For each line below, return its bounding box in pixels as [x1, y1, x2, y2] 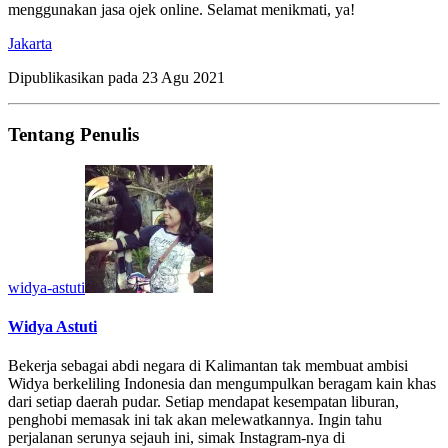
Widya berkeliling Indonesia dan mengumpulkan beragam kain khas [8, 375, 436, 393]
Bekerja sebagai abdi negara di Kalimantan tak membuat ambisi [8, 357, 408, 375]
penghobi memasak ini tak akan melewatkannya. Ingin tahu [8, 411, 382, 429]
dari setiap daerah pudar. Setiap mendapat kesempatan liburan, [8, 393, 399, 411]
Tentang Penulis [8, 124, 139, 146]
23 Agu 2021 [142, 69, 225, 87]
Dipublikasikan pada [8, 69, 142, 87]
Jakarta [8, 35, 52, 53]
